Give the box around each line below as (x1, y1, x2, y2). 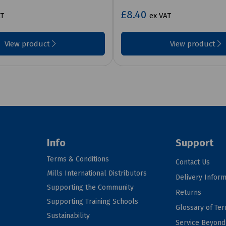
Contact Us (176, 157, 210, 166)
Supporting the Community (47, 183, 134, 192)
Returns (176, 188, 202, 197)
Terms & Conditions (47, 154, 109, 163)
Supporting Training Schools (47, 197, 139, 206)
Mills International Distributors (47, 168, 147, 178)
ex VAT (149, 11, 171, 20)
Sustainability (47, 211, 90, 220)
